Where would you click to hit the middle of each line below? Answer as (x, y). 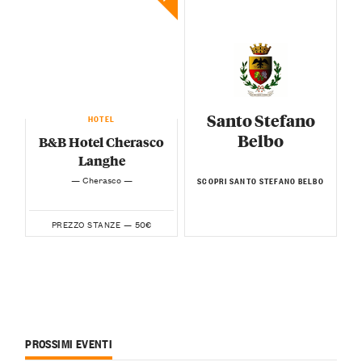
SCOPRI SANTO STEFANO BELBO (261, 179)
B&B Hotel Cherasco (101, 142)
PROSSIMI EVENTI (69, 343)
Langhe (101, 161)
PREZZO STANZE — (92, 225)
